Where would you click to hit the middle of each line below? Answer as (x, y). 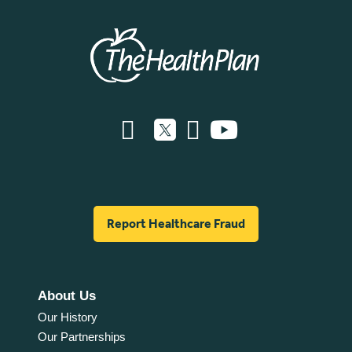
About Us (66, 295)
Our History (67, 317)
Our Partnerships (81, 336)
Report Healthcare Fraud (176, 224)
